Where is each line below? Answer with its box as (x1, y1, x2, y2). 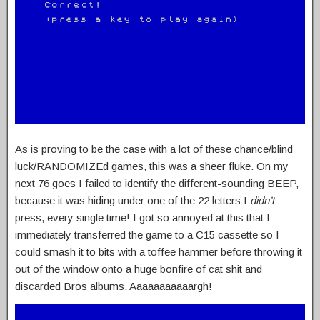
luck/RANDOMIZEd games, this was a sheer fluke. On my (15, 160, 289, 173)
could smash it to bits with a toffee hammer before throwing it (15, 246, 302, 259)
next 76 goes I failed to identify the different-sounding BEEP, (15, 177, 299, 190)
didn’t (250, 194, 274, 207)
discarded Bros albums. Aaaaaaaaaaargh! (15, 280, 212, 293)
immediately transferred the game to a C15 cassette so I (15, 229, 279, 241)
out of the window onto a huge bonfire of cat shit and (15, 263, 262, 276)
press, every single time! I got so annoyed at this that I (15, 211, 270, 224)
